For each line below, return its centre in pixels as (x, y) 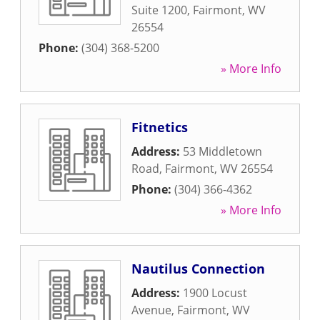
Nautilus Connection (198, 269)
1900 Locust (215, 293)
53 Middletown (222, 151)
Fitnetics (160, 127)
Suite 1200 (159, 10)
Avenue (151, 310)
